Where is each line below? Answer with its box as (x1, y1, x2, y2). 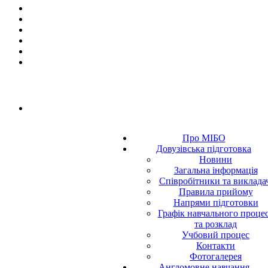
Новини (199, 154, 232, 165)
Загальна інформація (173, 165, 258, 176)
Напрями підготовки (173, 197, 258, 208)
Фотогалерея (190, 251, 242, 262)
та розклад (194, 219, 237, 230)
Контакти (196, 240, 235, 251)
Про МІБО (182, 133, 226, 144)
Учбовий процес (182, 230, 249, 240)
